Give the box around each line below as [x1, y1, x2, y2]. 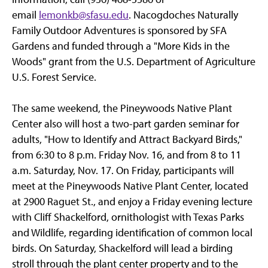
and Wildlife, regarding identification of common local [12, 226, 252, 240]
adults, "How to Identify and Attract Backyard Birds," [12, 132, 242, 147]
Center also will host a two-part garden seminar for [12, 117, 239, 131]
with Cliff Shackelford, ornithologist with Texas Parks [12, 210, 244, 224]
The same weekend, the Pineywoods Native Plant [12, 101, 232, 115]
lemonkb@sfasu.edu [39, 8, 129, 22]
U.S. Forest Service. [12, 70, 96, 84]
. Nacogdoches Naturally [129, 8, 238, 22]
